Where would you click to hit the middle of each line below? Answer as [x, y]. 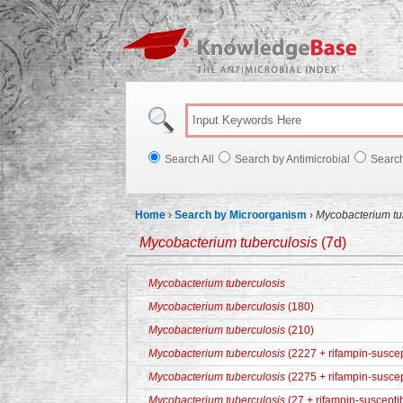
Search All [189, 159]
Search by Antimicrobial [292, 159]
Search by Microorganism [241, 215]
